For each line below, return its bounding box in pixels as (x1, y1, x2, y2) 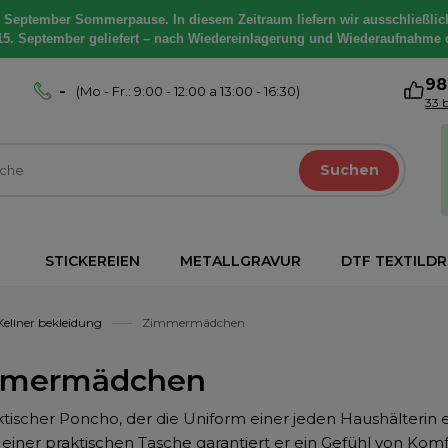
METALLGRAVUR (180, 252, 301, 270)
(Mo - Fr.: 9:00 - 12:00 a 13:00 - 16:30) (76, 83, 301, 99)
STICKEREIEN (45, 252, 140, 270)
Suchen (319, 161, 379, 179)
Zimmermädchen (142, 315, 245, 331)
